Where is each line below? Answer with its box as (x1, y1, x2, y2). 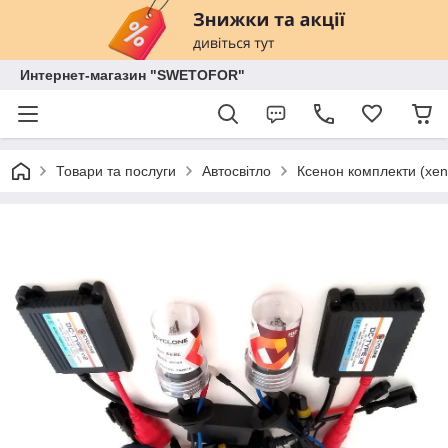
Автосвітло (202, 163, 271, 179)
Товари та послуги (56, 163, 176, 179)
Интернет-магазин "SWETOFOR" (20, 67, 245, 83)
